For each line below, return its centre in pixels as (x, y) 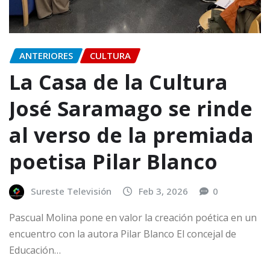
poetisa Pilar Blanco (113, 162)
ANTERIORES (46, 55)
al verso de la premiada (131, 135)
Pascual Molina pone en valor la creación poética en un (133, 217)
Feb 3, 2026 (163, 191)
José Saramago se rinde (131, 109)
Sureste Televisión (71, 191)
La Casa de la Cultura (118, 82)
